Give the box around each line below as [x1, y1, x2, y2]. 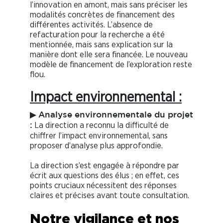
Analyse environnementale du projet [38, 111, 193, 119]
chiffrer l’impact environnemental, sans [30, 131, 168, 140]
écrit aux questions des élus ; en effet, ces [30, 171, 179, 180]
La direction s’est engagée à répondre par [30, 161, 179, 170]
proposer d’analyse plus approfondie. [30, 141, 163, 150]
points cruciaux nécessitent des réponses [30, 181, 177, 190]
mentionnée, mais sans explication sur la [30, 40, 173, 49]
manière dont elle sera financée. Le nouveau [30, 50, 188, 59]
